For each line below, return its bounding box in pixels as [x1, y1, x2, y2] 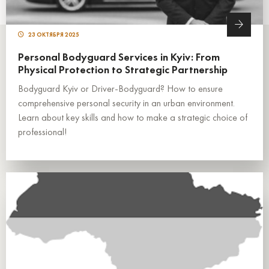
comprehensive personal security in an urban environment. [18, 97, 235, 109]
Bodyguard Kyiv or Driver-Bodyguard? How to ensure [18, 82, 223, 95]
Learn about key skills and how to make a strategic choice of [18, 111, 247, 124]
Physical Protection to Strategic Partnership [18, 62, 228, 76]
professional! [18, 125, 67, 138]
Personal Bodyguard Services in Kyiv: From [18, 50, 220, 64]
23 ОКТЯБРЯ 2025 [28, 31, 79, 38]
